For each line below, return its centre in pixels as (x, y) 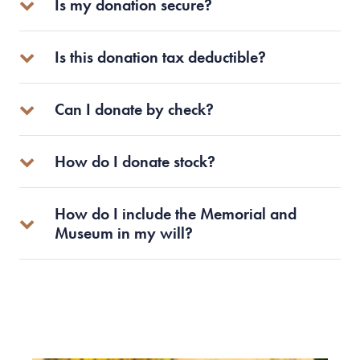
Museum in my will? (124, 233)
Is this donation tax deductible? (160, 57)
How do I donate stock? (135, 162)
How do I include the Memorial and (176, 214)
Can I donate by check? (134, 110)
